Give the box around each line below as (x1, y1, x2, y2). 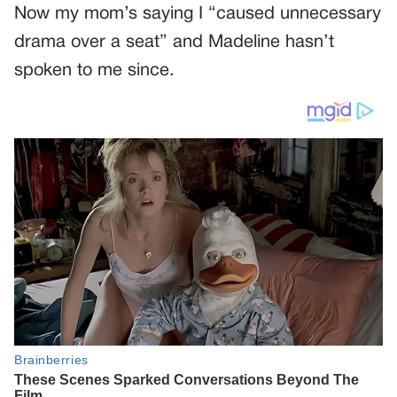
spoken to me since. (14, 62, 175, 79)
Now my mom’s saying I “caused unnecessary (14, 5, 381, 22)
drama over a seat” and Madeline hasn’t (14, 34, 334, 51)
